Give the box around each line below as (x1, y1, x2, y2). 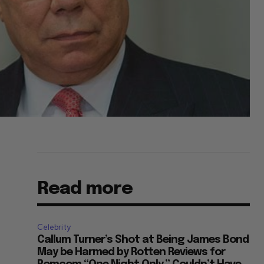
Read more (37, 179, 133, 198)
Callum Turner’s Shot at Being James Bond (37, 234, 249, 245)
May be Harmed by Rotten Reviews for (37, 246, 226, 258)
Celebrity (37, 222, 71, 232)
